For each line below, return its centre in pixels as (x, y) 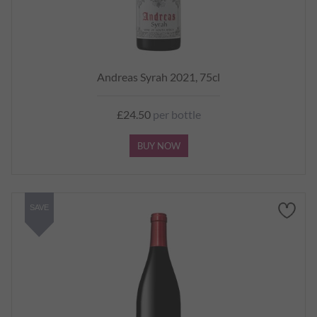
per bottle (175, 114)
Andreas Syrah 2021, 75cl (158, 77)
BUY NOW (158, 146)
